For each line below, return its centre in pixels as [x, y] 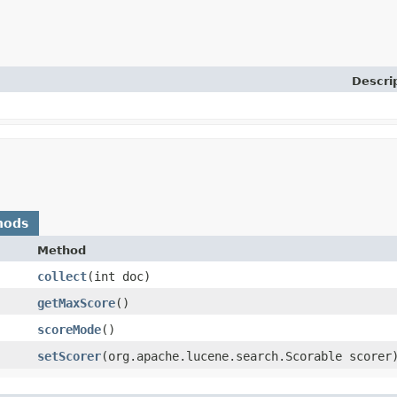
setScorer [69, 356]
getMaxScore [76, 303]
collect [62, 276]
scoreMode [69, 330]
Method [62, 250]
